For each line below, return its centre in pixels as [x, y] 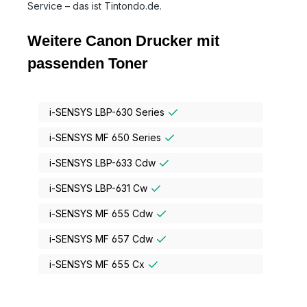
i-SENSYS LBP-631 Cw [100, 188]
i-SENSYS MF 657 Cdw [102, 238]
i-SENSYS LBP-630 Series [108, 112]
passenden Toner [88, 63]
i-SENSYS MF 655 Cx [98, 264]
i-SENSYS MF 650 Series [107, 137]
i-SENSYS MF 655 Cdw [102, 213]
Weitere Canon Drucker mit [123, 40]
